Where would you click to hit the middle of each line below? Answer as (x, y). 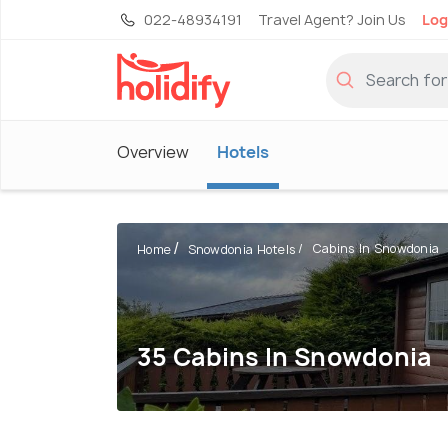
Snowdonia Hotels (242, 250)
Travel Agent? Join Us (332, 19)
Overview (153, 151)
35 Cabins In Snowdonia (284, 357)
